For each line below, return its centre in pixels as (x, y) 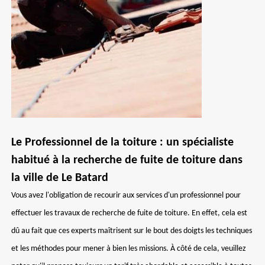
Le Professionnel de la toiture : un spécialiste (122, 143)
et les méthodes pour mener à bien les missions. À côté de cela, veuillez (129, 249)
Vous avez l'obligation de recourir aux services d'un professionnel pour (126, 195)
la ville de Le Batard (60, 178)
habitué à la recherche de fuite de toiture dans (127, 160)
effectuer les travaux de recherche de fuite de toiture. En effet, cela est (129, 213)
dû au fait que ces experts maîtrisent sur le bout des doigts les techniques (132, 231)
